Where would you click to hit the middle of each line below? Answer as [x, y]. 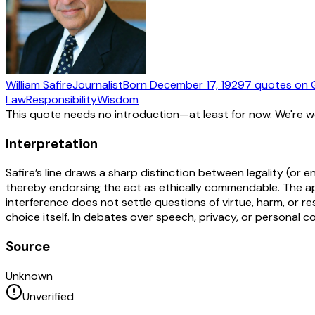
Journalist [98, 84]
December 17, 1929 [197, 84]
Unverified [48, 296]
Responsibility [62, 99]
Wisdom [118, 99]
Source [28, 246]
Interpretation [52, 143]
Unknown [29, 276]
